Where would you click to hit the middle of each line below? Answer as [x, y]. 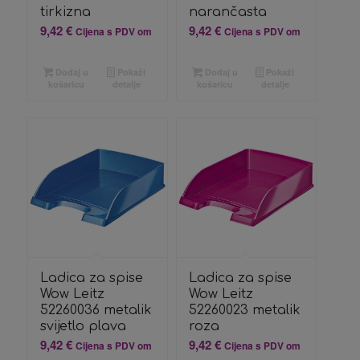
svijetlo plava [83, 326]
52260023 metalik [244, 310]
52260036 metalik [96, 310]
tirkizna [65, 12]
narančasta [227, 12]
